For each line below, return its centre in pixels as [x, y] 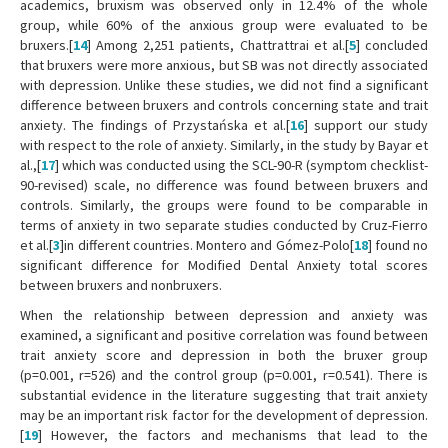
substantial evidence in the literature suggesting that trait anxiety [224, 395]
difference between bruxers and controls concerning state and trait [224, 105]
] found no [397, 245]
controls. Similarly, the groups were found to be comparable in [224, 205]
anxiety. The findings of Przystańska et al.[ [155, 125]
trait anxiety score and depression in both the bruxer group [224, 355]
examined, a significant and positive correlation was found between [224, 335]
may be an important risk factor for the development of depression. [224, 415]
